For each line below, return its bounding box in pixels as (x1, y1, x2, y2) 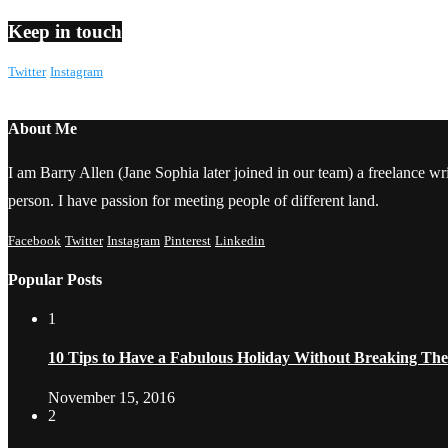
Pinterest (164, 233, 211, 249)
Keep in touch (8, 21, 122, 43)
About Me (8, 120, 77, 138)
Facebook (8, 233, 61, 249)
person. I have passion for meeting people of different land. (8, 192, 379, 210)
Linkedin (215, 233, 265, 249)
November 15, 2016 (48, 388, 175, 406)
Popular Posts (8, 270, 102, 288)
